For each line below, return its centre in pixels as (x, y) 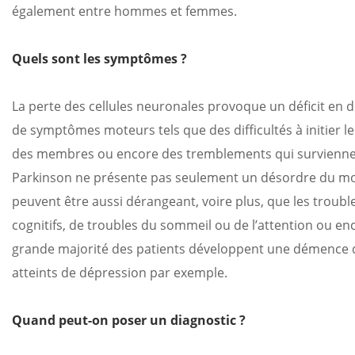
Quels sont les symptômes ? (99, 59)
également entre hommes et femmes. (124, 11)
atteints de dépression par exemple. (120, 273)
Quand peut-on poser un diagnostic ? (129, 320)
